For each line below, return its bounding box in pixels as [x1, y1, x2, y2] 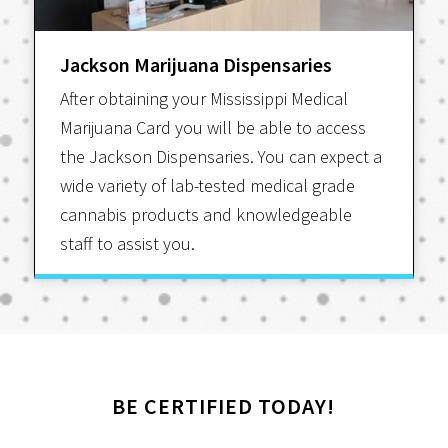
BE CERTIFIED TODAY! [112, 391, 336, 420]
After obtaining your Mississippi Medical [59, 87, 348, 111]
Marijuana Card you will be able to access [59, 116, 366, 140]
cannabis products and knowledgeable [59, 203, 352, 227]
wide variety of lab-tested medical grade [59, 174, 355, 198]
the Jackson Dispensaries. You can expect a [59, 145, 382, 169]
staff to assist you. [59, 232, 195, 256]
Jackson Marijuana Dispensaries [59, 52, 332, 78]
